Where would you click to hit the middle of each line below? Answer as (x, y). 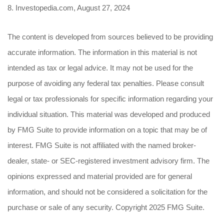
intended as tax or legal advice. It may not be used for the (100, 68)
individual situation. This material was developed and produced (109, 114)
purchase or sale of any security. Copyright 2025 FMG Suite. (106, 207)
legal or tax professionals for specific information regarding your (110, 99)
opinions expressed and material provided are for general (100, 176)
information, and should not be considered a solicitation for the (107, 192)
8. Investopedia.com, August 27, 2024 (69, 8)
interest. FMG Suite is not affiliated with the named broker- (102, 145)
